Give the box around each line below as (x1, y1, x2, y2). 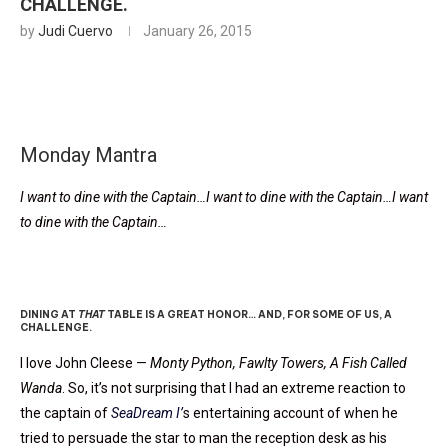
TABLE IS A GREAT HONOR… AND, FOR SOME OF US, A (105, 307, 392, 321)
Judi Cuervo (38, 22, 113, 39)
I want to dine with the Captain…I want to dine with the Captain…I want (20, 188, 428, 205)
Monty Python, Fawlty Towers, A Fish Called (150, 354, 407, 371)
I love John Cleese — (20, 354, 150, 371)
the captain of (20, 404, 111, 421)
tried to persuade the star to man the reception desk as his (20, 429, 387, 446)
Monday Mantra (20, 142, 157, 167)
